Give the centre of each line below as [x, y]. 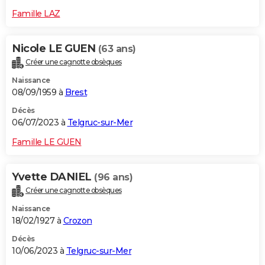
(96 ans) [113, 177]
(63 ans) [117, 49]
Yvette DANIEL [53, 177]
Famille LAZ [36, 14]
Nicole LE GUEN [55, 49]
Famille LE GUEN [47, 142]
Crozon [77, 221]
